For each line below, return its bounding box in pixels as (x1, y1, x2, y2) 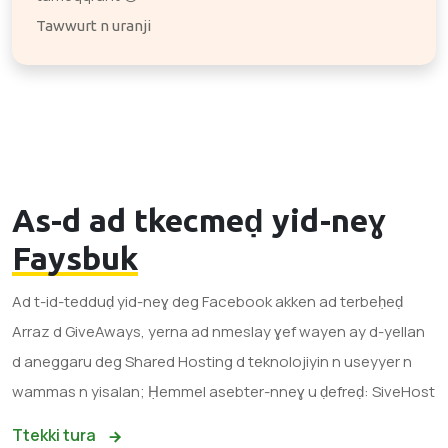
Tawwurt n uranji (36, 17, 151, 34)
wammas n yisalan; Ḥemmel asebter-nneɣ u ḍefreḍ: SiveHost (12, 381, 435, 402)
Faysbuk (12, 240, 138, 276)
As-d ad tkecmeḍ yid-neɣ (12, 202, 386, 238)
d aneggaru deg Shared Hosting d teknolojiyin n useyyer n (12, 351, 412, 372)
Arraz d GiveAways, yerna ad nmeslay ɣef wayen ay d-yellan (12, 321, 425, 342)
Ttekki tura (12, 424, 99, 446)
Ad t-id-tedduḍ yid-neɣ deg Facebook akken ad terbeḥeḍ (12, 291, 403, 312)
